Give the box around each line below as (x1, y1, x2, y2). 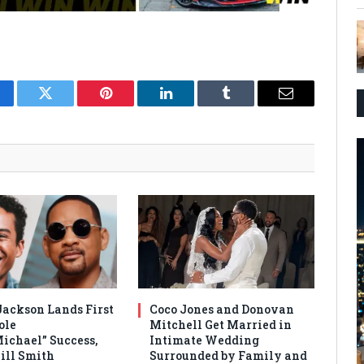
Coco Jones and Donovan (149, 301, 295, 318)
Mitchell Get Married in (149, 317, 292, 333)
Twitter (44, 97, 87, 113)
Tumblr (224, 97, 268, 113)
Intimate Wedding (149, 332, 260, 349)
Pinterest (104, 97, 156, 113)
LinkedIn (164, 97, 219, 113)
